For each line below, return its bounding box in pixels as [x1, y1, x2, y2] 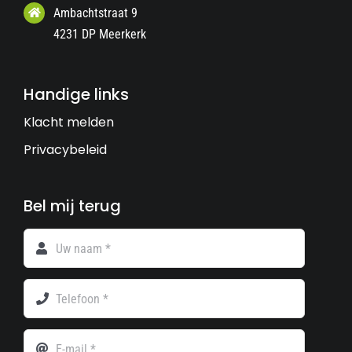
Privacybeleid [23, 141, 107, 159]
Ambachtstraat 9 [53, 5, 138, 20]
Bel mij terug [23, 195, 121, 218]
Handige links [23, 83, 129, 106]
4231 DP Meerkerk [53, 26, 147, 42]
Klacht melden [23, 113, 114, 132]
